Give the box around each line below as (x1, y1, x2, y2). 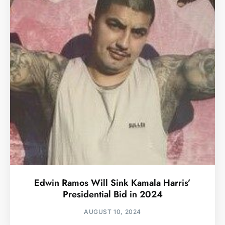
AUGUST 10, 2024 (84, 207, 141, 215)
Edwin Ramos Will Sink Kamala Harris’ (34, 176, 191, 189)
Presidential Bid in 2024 (62, 187, 163, 201)
